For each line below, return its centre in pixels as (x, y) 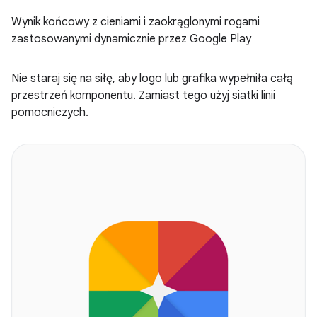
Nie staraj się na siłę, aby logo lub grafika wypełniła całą (152, 78)
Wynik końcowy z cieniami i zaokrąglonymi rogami (136, 22)
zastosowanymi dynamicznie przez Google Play (131, 39)
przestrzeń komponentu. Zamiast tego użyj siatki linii (143, 95)
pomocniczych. (50, 112)
